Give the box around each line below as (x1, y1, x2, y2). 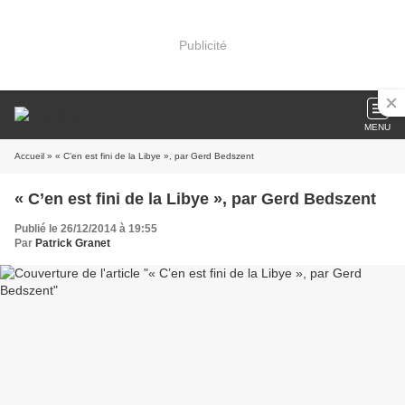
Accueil (14, 151, 44, 161)
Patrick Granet (35, 237, 110, 250)
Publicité (178, 37, 227, 52)
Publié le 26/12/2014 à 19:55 (14, 222, 157, 235)
